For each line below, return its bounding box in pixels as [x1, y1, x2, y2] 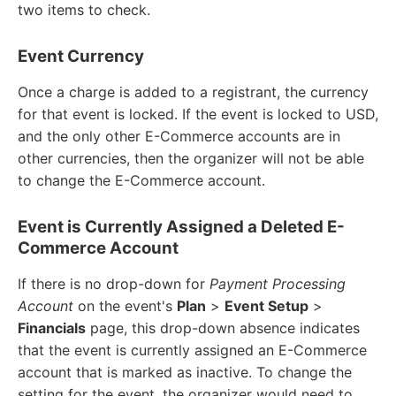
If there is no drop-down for [18, 275, 209, 293]
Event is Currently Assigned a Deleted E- [18, 217, 345, 238]
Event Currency [18, 46, 144, 67]
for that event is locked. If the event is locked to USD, [18, 105, 378, 124]
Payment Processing [209, 275, 346, 293]
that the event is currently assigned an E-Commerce [18, 341, 367, 360]
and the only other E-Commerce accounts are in [18, 127, 340, 146]
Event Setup [225, 297, 308, 316]
